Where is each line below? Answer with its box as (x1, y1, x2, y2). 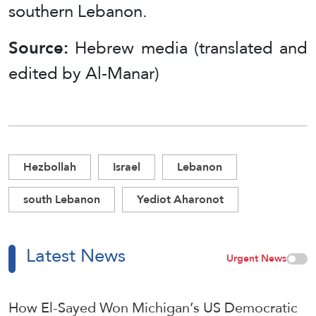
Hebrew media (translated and (75, 32, 308, 64)
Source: (8, 32, 75, 64)
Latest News (26, 238, 126, 273)
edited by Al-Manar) (8, 57, 159, 90)
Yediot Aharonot (137, 189, 224, 210)
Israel (113, 157, 140, 178)
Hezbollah (23, 157, 76, 178)
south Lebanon (23, 189, 100, 210)
